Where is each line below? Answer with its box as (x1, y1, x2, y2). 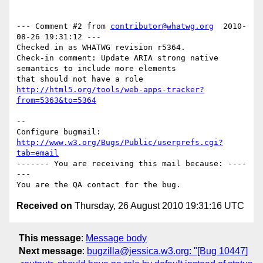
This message (19, 232, 81, 243)
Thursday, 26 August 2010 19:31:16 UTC (72, 201, 244, 211)
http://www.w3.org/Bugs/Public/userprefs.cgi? (16, 138, 223, 147)
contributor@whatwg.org (110, 22, 214, 31)
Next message (19, 245, 82, 256)
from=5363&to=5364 (16, 96, 96, 105)
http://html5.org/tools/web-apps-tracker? (16, 85, 204, 95)
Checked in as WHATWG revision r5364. (16, 43, 186, 52)
